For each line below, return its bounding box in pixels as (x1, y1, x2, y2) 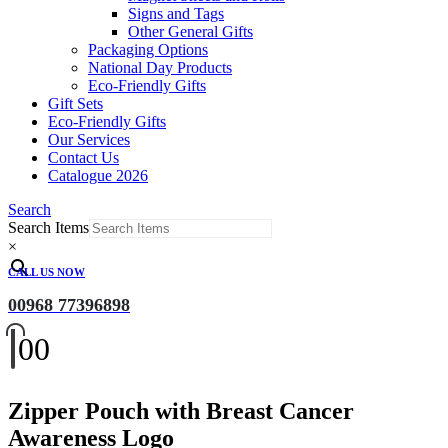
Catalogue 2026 (48, 167, 148, 184)
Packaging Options (88, 41, 208, 58)
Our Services (48, 131, 130, 148)
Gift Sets (48, 95, 103, 112)
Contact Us (48, 149, 119, 166)
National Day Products (88, 59, 232, 76)
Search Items (8, 219, 89, 236)
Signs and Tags (128, 5, 224, 22)
